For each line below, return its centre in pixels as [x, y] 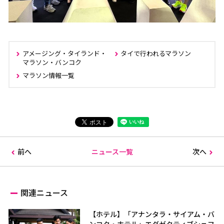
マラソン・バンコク [52, 62]
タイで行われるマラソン [156, 53]
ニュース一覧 [112, 152]
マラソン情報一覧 [48, 75]
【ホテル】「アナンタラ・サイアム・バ [152, 214]
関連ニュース [44, 193]
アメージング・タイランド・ [64, 53]
